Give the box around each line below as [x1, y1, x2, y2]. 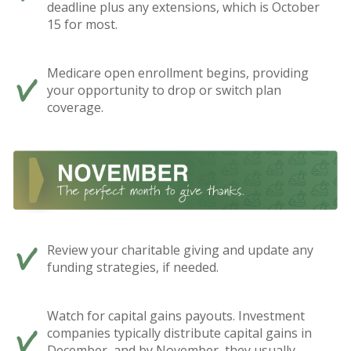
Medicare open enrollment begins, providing [47, 63, 309, 81]
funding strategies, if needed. [47, 258, 219, 276]
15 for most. [47, 15, 118, 33]
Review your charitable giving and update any [47, 241, 313, 259]
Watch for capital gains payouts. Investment [47, 306, 305, 324]
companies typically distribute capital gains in [47, 324, 312, 342]
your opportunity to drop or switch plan [47, 81, 281, 99]
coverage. [47, 98, 103, 116]
